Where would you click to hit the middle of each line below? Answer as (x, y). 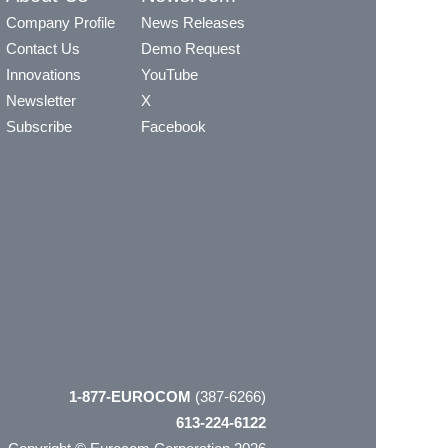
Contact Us (43, 49)
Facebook (173, 127)
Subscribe (39, 127)
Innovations (43, 75)
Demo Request (190, 49)
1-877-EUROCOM (130, 397)
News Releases (193, 23)
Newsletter (41, 101)
